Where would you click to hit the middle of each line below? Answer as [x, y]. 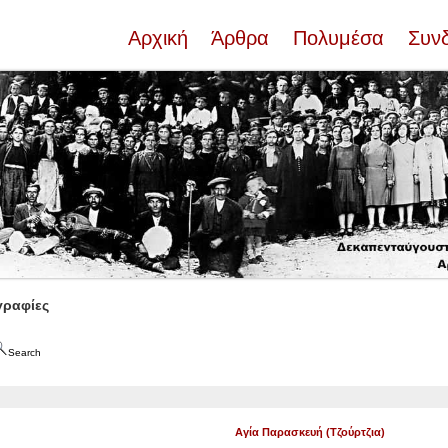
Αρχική [161, 38]
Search [24, 352]
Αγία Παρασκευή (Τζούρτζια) [310, 432]
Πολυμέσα [338, 38]
